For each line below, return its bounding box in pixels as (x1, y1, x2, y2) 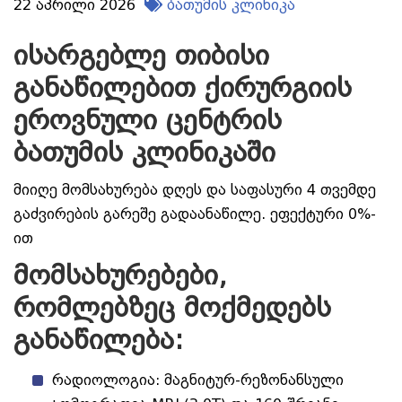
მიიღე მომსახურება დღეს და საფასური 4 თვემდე (13, 181, 376, 199)
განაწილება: (13, 324, 183, 356)
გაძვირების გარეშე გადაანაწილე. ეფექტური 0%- (13, 205, 376, 223)
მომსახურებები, (13, 259, 227, 292)
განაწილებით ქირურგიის (13, 72, 352, 104)
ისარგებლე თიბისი (13, 39, 269, 72)
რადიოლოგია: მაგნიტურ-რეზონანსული (52, 371, 344, 389)
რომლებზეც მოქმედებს (13, 292, 331, 324)
